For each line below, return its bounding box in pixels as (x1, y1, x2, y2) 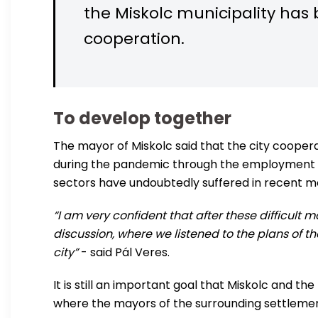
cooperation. (84, 27, 185, 50)
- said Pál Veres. (78, 243, 170, 261)
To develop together (53, 106, 231, 130)
